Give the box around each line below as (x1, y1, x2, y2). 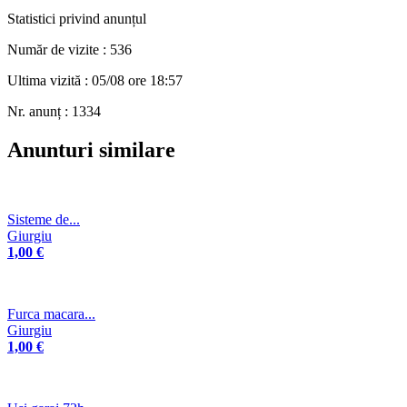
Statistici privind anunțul (7, 11, 146, 27)
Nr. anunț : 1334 (7, 104, 101, 120)
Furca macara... (7, 306, 95, 323)
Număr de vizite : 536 (7, 42, 132, 58)
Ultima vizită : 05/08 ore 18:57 (7, 73, 183, 89)
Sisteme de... (7, 212, 80, 228)
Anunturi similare (7, 138, 175, 163)
